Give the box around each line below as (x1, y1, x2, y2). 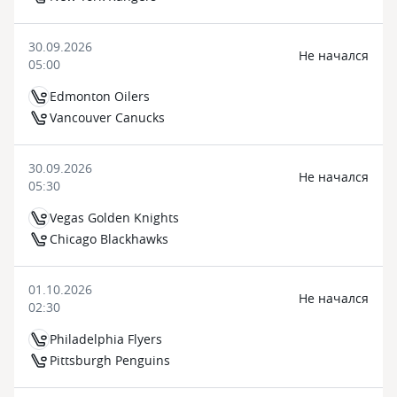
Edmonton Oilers (50, 88, 150, 105)
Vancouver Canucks (50, 109, 165, 126)
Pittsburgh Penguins (50, 352, 170, 369)
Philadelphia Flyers (50, 331, 162, 347)
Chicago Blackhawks (50, 230, 168, 247)
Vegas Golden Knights (50, 209, 179, 226)
